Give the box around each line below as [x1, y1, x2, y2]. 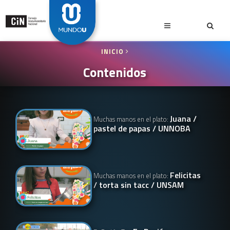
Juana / [170, 112, 197, 125]
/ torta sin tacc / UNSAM [93, 179, 184, 191]
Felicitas [170, 169, 201, 181]
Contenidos [83, 62, 147, 82]
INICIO [101, 47, 126, 56]
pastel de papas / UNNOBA [93, 122, 191, 135]
